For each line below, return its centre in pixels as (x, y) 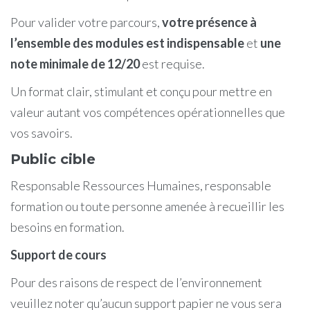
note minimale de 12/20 (76, 63)
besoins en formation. (67, 227)
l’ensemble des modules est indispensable (128, 43)
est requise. (173, 63)
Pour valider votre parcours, (86, 22)
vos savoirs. (42, 133)
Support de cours (58, 254)
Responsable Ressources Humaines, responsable (141, 185)
